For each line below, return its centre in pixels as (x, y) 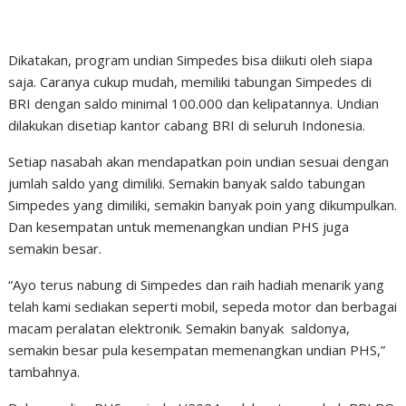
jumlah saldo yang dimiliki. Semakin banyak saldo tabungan (187, 183)
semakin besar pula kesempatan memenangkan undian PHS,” (197, 350)
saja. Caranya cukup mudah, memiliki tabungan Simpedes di (190, 82)
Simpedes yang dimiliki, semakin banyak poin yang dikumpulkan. (203, 205)
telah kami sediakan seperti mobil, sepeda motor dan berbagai (203, 306)
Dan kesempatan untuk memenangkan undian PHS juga (179, 227)
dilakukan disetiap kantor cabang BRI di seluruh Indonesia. (187, 125)
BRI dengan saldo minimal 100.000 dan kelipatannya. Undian (194, 103)
